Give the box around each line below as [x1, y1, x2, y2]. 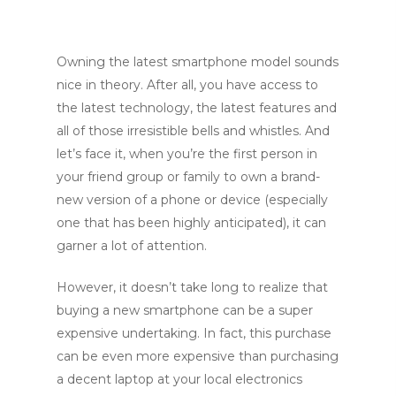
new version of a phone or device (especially [57, 192, 328, 208]
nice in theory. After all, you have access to [57, 77, 318, 93]
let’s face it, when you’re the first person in [57, 146, 317, 162]
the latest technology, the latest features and [57, 100, 337, 116]
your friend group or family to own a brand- [57, 169, 320, 185]
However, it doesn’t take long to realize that [57, 279, 328, 295]
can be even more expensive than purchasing [57, 348, 339, 364]
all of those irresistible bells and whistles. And [57, 123, 330, 139]
